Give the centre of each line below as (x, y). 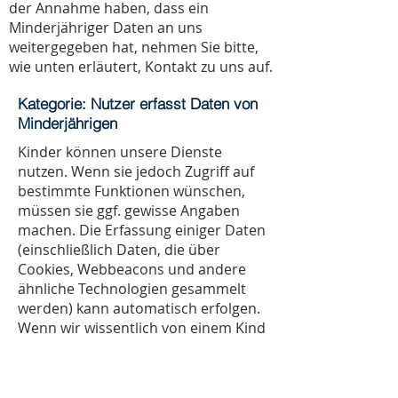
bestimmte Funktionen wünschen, (131, 191)
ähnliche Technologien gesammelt (132, 289)
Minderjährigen (68, 123)
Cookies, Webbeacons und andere (132, 269)
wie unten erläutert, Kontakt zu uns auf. (141, 67)
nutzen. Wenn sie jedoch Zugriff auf (136, 171)
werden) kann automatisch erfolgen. (139, 308)
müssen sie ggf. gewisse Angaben (129, 211)
